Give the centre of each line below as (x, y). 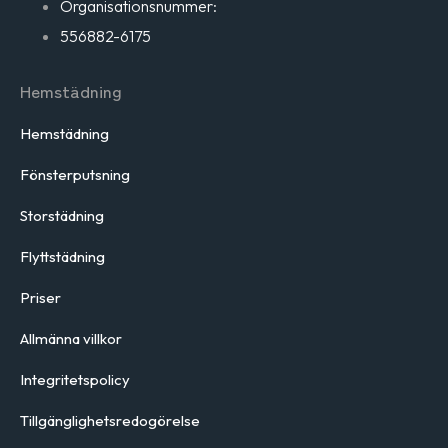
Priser (40, 298)
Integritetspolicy (75, 380)
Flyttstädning (62, 257)
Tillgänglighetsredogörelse (110, 421)
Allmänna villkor (71, 339)
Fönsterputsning (75, 175)
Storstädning (62, 216)
